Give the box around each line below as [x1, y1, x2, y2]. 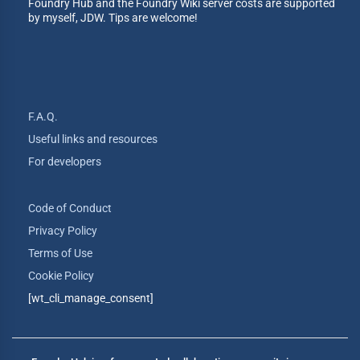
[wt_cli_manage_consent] [28, 292, 153, 305]
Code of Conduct [28, 202, 112, 215]
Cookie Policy [28, 269, 94, 282]
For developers [28, 155, 101, 168]
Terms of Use [28, 247, 92, 260]
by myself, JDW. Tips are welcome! [28, 11, 198, 24]
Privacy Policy [28, 224, 97, 237]
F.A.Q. [28, 110, 58, 123]
